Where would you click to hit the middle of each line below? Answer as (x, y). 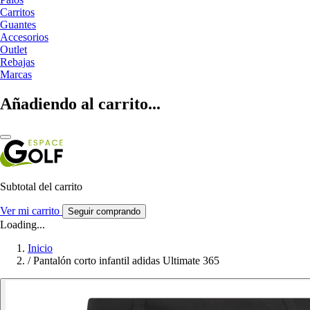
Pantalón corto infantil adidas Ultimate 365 (126, 260)
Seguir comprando (104, 211)
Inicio (40, 248)
